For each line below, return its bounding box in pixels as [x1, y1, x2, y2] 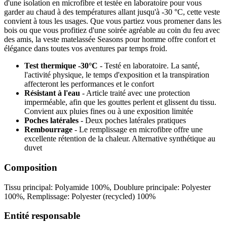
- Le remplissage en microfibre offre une [74, 125, 203, 134]
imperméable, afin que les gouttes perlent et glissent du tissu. [24, 98, 216, 107]
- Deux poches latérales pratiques [81, 116, 186, 125]
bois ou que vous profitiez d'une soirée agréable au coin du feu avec [4, 26, 220, 35]
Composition [4, 162, 57, 173]
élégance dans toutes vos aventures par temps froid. [4, 44, 167, 53]
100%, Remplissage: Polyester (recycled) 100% [4, 192, 156, 201]
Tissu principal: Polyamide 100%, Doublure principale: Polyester [4, 182, 211, 192]
